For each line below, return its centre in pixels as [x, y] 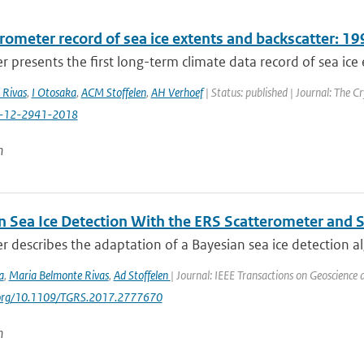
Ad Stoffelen [142, 275]
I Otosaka [54, 92]
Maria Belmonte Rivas [58, 275]
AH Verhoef [177, 92]
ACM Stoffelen [113, 92]
